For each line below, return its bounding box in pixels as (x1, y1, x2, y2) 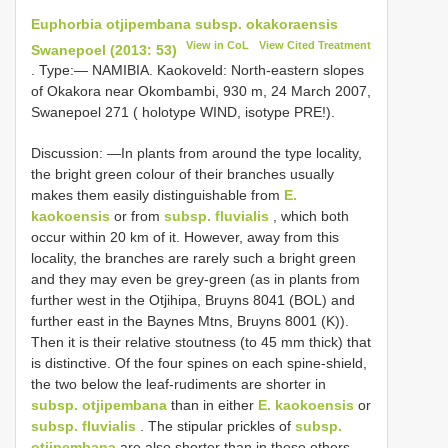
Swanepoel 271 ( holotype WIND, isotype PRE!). (31, 104, 335, 121)
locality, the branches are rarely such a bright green (31, 250, 356, 267)
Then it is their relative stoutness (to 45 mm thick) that (31, 334, 371, 351)
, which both (269, 208, 349, 225)
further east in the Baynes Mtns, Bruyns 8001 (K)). (31, 313, 349, 330)
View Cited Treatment (258, 38, 371, 51)
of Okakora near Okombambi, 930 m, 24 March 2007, (31, 83, 371, 100)
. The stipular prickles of (136, 418, 295, 435)
